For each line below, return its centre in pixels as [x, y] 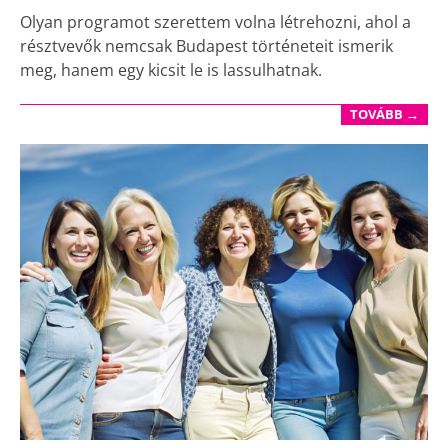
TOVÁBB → [384, 115]
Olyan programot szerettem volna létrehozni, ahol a [215, 21]
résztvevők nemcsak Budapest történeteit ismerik [206, 45]
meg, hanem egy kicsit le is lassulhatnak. [171, 69]
